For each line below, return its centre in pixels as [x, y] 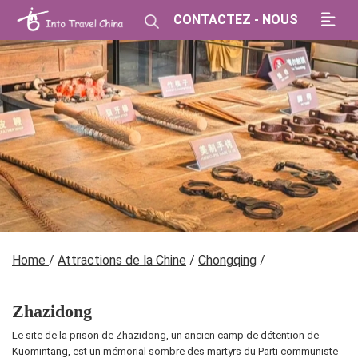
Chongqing [227, 260]
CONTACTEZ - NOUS [236, 20]
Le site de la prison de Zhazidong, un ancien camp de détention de [165, 335]
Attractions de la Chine [122, 260]
